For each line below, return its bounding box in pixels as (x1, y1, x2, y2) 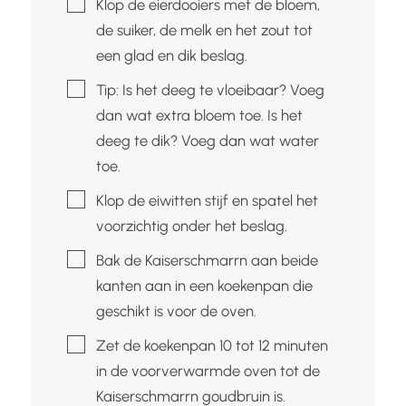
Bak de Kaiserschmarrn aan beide (95, 250, 318, 269)
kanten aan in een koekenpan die (95, 275, 313, 295)
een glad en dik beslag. (95, 45, 247, 64)
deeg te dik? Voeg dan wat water (95, 130, 319, 150)
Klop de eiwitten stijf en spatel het (95, 190, 318, 209)
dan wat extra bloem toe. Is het (95, 105, 303, 124)
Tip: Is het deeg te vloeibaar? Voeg (95, 80, 324, 99)
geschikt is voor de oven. (95, 301, 256, 320)
